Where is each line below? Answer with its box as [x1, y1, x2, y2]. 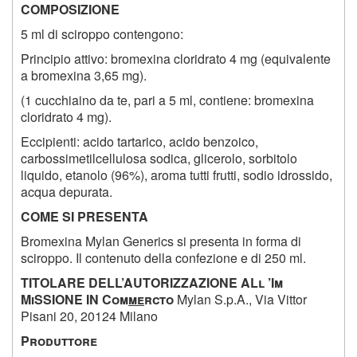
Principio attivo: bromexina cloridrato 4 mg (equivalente [21, 49, 331, 69]
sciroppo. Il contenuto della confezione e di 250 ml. [21, 249, 306, 268]
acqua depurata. [21, 182, 112, 202]
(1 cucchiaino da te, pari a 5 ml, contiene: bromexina [21, 91, 314, 110]
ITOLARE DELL [29, 273, 121, 292]
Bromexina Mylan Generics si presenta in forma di [21, 232, 301, 251]
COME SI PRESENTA [21, 207, 148, 226]
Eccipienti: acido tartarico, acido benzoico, [21, 132, 258, 151]
